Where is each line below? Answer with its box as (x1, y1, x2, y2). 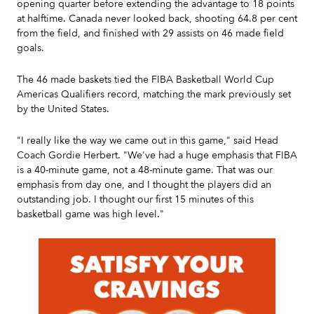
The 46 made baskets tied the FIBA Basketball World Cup (17, 73, 274, 86)
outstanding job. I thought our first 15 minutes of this (17, 193, 254, 206)
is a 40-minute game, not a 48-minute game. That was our (17, 163, 273, 177)
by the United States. (17, 102, 109, 116)
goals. (17, 41, 44, 55)
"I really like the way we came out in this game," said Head (17, 134, 278, 147)
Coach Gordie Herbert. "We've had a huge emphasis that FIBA (17, 149, 297, 162)
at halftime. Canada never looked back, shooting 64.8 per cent (17, 12, 297, 25)
